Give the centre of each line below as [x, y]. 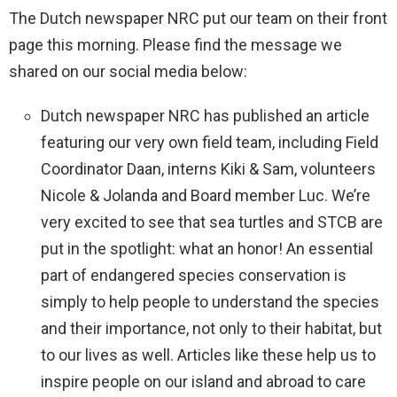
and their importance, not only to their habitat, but [211, 328]
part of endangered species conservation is [194, 275]
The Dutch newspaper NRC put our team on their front [198, 18]
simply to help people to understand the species [210, 301]
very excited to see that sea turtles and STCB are [212, 222]
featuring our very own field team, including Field [210, 142]
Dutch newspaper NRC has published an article [205, 115]
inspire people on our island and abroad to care [203, 381]
